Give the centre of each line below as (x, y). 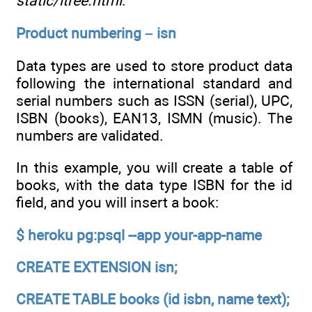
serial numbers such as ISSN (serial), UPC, (154, 100)
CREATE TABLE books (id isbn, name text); (153, 299)
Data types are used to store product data (154, 65)
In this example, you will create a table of (154, 168)
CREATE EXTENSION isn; (96, 267)
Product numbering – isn (96, 33)
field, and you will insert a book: (117, 203)
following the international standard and (154, 83)
